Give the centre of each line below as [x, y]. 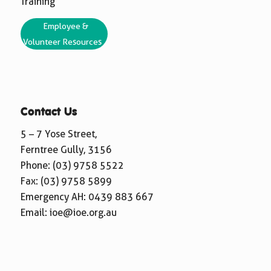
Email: [35, 213]
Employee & [65, 26]
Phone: [36, 166]
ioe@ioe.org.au [83, 213]
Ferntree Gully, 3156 [66, 150]
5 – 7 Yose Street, [58, 134]
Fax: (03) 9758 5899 [66, 181]
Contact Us [49, 112]
